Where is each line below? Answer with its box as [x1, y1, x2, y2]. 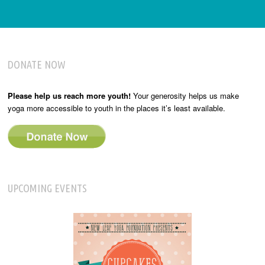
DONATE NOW [8, 59, 66, 71]
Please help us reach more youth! [8, 90, 131, 102]
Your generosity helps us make [131, 90, 240, 102]
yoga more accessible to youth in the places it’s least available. [8, 102, 226, 114]
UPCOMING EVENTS [8, 182, 88, 195]
